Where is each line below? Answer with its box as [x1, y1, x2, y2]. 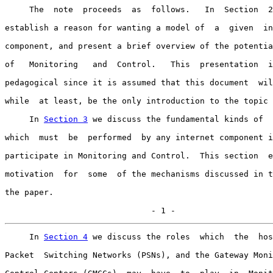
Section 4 [44, 232, 88, 241]
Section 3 [44, 115, 88, 124]
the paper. [5, 188, 54, 197]
